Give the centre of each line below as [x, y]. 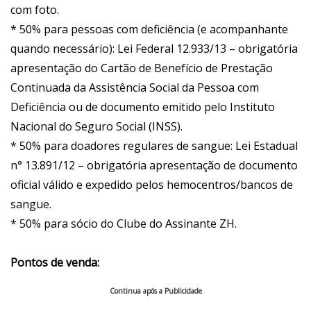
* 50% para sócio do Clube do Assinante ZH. [124, 224]
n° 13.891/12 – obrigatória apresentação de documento [154, 166]
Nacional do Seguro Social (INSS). [96, 127]
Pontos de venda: [55, 263]
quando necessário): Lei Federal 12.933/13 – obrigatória [154, 49]
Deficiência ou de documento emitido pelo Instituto [143, 107]
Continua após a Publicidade [155, 291]
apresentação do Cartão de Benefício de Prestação [142, 68]
